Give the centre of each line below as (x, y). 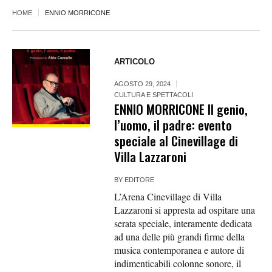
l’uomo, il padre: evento (173, 125)
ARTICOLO (135, 62)
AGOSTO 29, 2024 (143, 84)
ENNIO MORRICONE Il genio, (181, 109)
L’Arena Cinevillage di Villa (168, 197)
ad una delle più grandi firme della (180, 237)
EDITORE (140, 180)
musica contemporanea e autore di (179, 250)
